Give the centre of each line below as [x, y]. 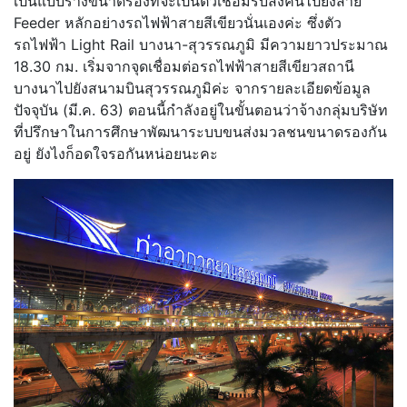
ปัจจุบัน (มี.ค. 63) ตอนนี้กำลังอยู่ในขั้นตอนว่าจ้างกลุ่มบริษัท [201, 110]
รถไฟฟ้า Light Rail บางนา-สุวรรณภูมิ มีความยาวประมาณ [201, 45]
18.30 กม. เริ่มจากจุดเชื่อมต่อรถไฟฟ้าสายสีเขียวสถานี [184, 67]
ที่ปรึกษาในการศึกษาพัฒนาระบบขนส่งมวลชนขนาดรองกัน [200, 132]
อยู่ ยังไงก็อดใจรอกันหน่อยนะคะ [116, 154]
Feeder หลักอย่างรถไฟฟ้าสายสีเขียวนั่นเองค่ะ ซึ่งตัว [178, 23]
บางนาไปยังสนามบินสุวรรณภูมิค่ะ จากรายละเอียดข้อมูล [192, 89]
